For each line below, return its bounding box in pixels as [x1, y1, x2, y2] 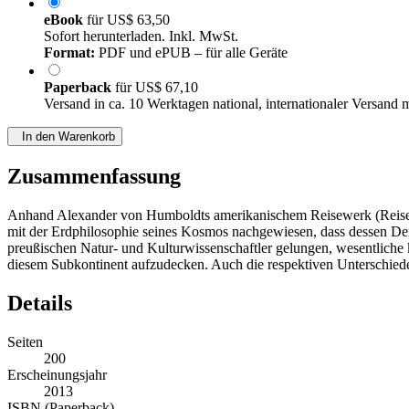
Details [7, 291, 72, 316]
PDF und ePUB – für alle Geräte [95, 45, 288, 61]
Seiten [7, 334, 43, 351]
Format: [44, 45, 95, 61]
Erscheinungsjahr [7, 367, 107, 383]
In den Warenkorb [15, 130, 115, 144]
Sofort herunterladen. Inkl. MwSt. [44, 28, 238, 45]
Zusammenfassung [7, 164, 181, 189]
